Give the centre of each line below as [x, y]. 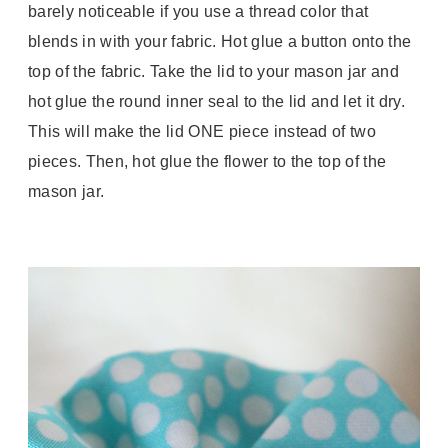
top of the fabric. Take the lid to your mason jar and [213, 71]
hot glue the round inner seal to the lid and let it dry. [216, 101]
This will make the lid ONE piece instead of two [202, 131]
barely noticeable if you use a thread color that [198, 11]
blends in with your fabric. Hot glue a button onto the [220, 41]
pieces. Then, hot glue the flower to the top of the [207, 161]
